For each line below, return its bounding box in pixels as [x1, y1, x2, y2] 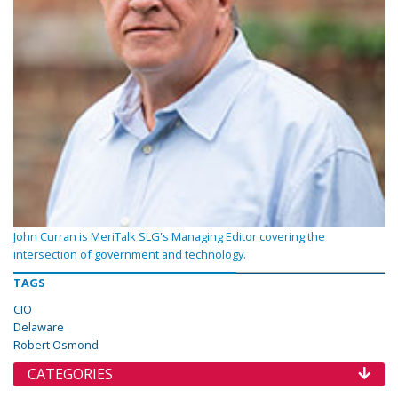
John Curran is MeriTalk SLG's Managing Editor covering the [13, 228, 325, 244]
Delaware [13, 319, 64, 335]
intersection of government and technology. [13, 246, 246, 262]
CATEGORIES [28, 364, 113, 384]
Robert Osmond [13, 337, 99, 353]
